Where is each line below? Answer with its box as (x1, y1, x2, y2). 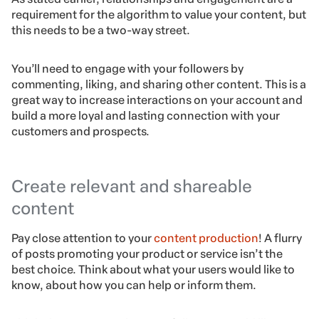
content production (154, 231, 258, 246)
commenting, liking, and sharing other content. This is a (11, 78, 306, 92)
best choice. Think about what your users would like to (11, 263, 295, 277)
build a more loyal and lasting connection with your (11, 109, 280, 123)
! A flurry (258, 231, 302, 246)
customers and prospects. (11, 125, 150, 139)
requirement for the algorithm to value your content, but (11, 8, 306, 22)
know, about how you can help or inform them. (11, 278, 256, 293)
